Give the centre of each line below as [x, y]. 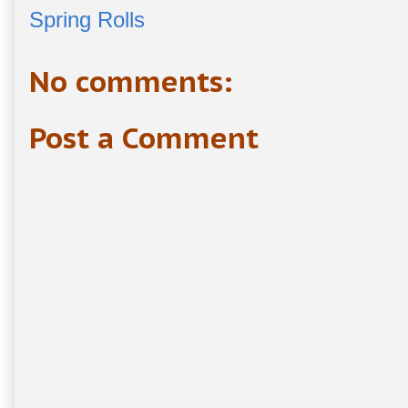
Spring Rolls [87, 20]
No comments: [131, 82]
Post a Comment [144, 138]
